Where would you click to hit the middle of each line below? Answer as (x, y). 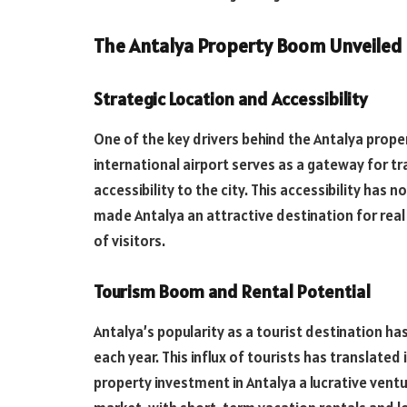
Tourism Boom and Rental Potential (232, 292)
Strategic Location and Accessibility (231, 99)
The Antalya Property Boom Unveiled (248, 46)
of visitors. (129, 241)
